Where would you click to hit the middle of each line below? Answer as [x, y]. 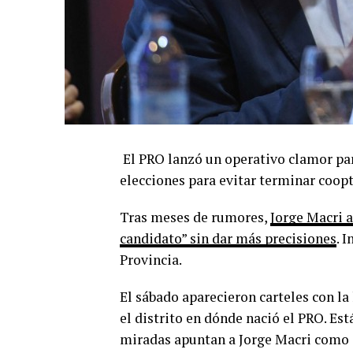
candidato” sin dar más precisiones [228, 238]
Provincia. [151, 260]
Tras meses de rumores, [195, 217]
